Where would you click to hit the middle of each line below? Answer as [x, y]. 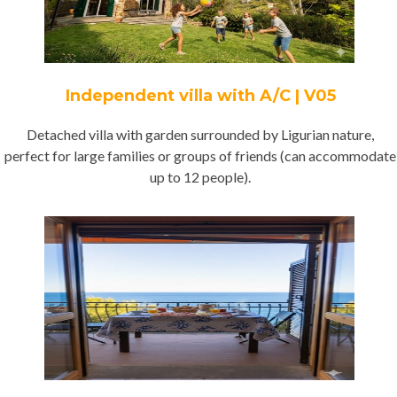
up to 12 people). [200, 177]
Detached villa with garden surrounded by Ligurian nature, [200, 134]
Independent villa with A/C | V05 [200, 96]
